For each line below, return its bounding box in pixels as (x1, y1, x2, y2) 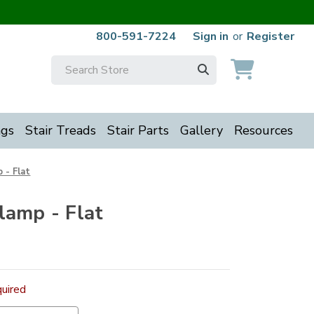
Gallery (179, 122, 223, 139)
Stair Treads (25, 122, 96, 139)
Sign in (193, 29, 228, 44)
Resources (233, 122, 293, 139)
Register (247, 29, 294, 44)
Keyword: (50, 73, 97, 88)
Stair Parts (107, 122, 169, 139)
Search (50, 56, 84, 71)
